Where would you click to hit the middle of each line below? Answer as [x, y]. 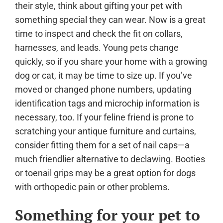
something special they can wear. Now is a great [110, 19]
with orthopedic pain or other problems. [92, 187]
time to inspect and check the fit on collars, [99, 33]
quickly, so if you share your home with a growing [111, 61]
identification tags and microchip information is [107, 103]
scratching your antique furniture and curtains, [106, 131]
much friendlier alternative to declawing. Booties [110, 159]
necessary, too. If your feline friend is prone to [104, 117]
